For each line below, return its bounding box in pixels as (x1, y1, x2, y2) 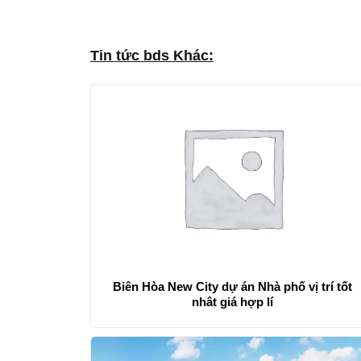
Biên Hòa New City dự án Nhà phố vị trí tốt (113, 280, 353, 294)
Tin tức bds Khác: (90, 47, 214, 64)
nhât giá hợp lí (192, 295, 274, 309)
